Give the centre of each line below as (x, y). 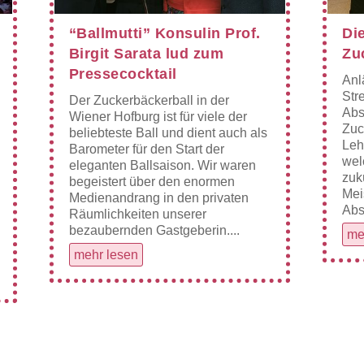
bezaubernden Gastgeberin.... (154, 231)
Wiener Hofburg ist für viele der (158, 117)
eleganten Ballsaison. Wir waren (162, 166)
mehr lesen (106, 255)
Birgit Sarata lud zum (146, 54)
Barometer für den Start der (146, 149)
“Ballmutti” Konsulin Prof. (165, 34)
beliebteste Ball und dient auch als (168, 133)
